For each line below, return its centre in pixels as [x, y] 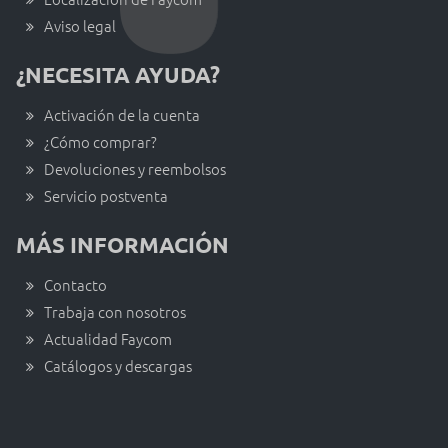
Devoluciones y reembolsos [135, 169]
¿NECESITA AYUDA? [118, 75]
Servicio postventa [106, 196]
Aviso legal [80, 26]
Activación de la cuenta [122, 115]
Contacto [75, 285]
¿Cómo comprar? [100, 142]
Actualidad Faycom [108, 339]
